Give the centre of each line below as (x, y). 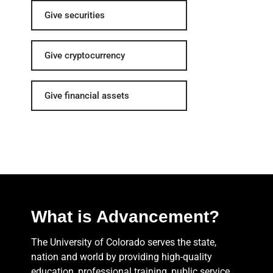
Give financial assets (87, 95)
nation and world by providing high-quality (122, 257)
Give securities (75, 15)
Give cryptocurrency (85, 55)
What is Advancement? (125, 216)
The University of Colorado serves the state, (124, 242)
